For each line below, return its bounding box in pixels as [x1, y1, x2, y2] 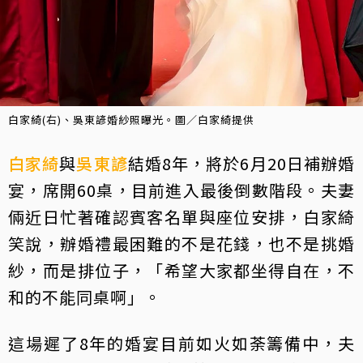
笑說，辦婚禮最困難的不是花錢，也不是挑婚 [8, 232, 355, 256]
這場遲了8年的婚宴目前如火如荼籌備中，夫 [8, 331, 355, 356]
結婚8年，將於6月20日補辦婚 [127, 152, 356, 176]
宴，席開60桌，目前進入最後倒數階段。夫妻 [8, 178, 355, 203]
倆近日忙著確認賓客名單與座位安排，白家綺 [8, 205, 355, 229]
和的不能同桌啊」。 [8, 285, 161, 310]
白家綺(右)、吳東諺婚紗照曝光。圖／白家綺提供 [8, 112, 254, 128]
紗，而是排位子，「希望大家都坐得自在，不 [8, 258, 355, 283]
